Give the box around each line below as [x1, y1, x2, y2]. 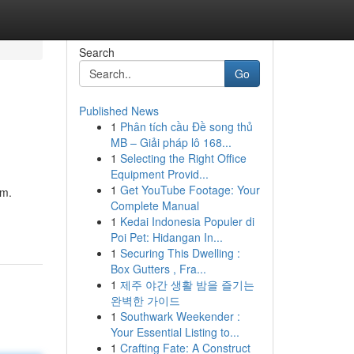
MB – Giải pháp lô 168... [110, 134, 232, 150]
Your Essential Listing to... [110, 324, 239, 340]
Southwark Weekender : [119, 308, 240, 324]
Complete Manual [110, 198, 199, 213]
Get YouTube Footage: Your [119, 182, 260, 198]
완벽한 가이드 [110, 292, 180, 308]
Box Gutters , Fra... [110, 261, 206, 277]
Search [78, 44, 115, 60]
